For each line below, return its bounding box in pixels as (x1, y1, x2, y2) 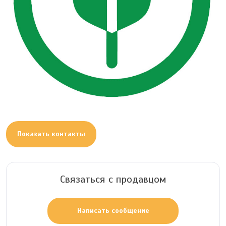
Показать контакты (17, 129, 85, 138)
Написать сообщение (77, 206, 149, 215)
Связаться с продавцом (60, 173, 166, 186)
